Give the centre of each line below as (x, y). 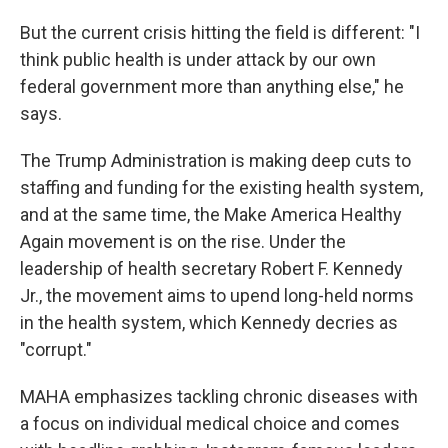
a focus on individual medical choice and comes (210, 423)
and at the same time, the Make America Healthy (211, 214)
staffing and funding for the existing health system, (221, 187)
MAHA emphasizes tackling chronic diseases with (219, 396)
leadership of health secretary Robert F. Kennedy (211, 268)
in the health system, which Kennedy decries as (209, 322)
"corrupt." (56, 349)
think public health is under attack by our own (198, 59)
